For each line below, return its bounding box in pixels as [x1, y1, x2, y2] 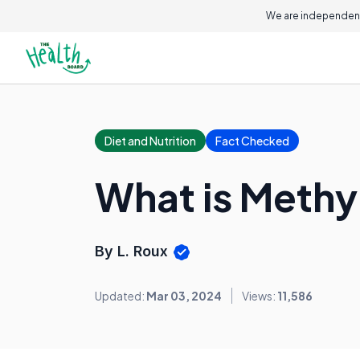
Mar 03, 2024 [146, 288, 222, 304]
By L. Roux [95, 243, 172, 260]
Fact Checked [215, 133, 289, 148]
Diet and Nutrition [104, 133, 196, 148]
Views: [242, 288, 277, 304]
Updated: [95, 288, 146, 304]
